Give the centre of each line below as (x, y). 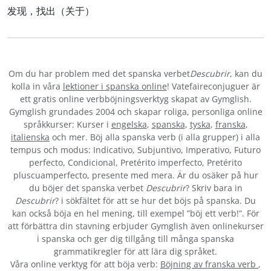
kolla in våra (37, 86)
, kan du (246, 73)
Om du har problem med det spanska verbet (99, 73)
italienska (30, 137)
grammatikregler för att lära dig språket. (135, 251)
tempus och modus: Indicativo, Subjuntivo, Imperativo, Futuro (135, 149)
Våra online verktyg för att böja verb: (85, 264)
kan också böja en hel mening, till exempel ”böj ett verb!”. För (135, 213)
